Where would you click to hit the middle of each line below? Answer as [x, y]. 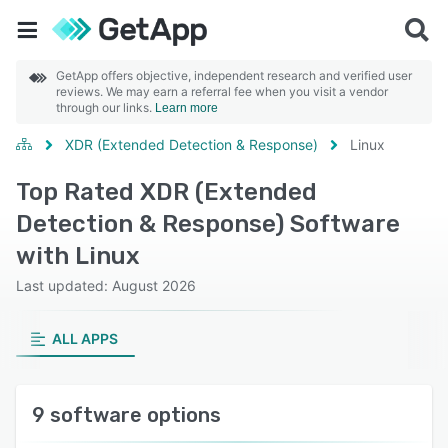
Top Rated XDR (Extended [166, 192]
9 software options [126, 415]
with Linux [78, 256]
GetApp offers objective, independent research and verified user [234, 75]
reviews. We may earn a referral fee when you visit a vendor [222, 91]
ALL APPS [84, 338]
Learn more [186, 108]
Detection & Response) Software [208, 224]
